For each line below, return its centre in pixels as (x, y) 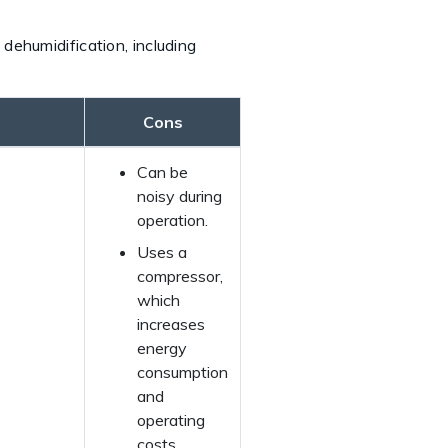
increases (171, 323)
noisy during (179, 195)
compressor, (180, 275)
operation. (172, 219)
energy (162, 347)
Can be (162, 171)
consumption (182, 371)
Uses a (162, 251)
